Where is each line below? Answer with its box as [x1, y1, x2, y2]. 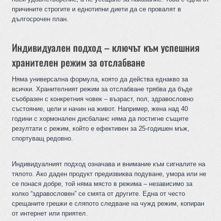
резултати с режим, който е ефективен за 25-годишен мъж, [12, 125, 189, 133]
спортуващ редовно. [12, 135, 73, 143]
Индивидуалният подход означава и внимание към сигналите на [12, 160, 205, 168]
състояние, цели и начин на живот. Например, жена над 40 [12, 105, 188, 113]
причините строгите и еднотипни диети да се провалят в [12, 5, 181, 13]
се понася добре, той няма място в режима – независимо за [12, 180, 192, 188]
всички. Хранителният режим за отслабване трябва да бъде [12, 85, 192, 93]
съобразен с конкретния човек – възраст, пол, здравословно [12, 95, 193, 103]
